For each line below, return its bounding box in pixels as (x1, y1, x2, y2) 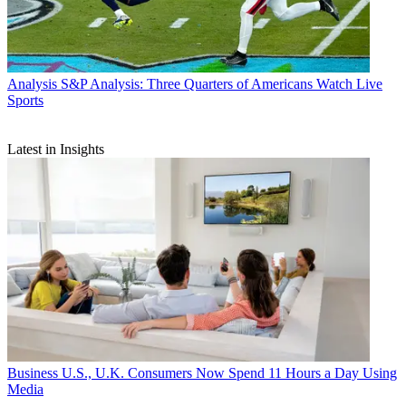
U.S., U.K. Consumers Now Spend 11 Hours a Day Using (62, 364, 397, 381)
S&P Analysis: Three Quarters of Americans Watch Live (61, 76, 382, 92)
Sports (7, 92, 43, 109)
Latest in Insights (7, 141, 104, 158)
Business (7, 364, 58, 381)
